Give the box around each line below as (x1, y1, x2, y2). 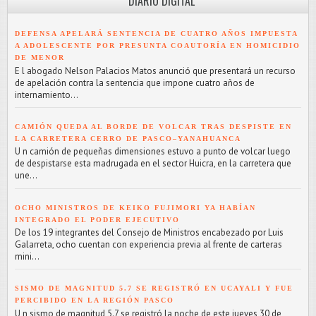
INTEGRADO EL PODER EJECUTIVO (15, 215, 180, 224)
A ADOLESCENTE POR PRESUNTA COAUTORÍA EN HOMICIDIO (15, 42, 300, 50)
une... (15, 169, 37, 182)
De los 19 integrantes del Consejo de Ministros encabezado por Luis (15, 226, 284, 239)
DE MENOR (15, 54, 65, 62)
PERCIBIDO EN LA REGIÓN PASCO (15, 296, 174, 305)
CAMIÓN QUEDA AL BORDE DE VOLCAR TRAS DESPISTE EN (15, 122, 292, 130)
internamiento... (15, 88, 78, 101)
